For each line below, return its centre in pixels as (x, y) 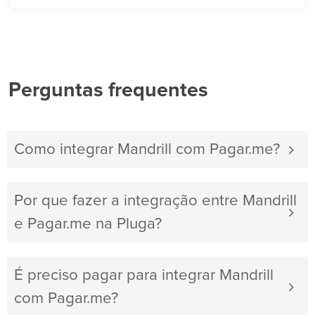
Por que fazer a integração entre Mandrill (155, 201)
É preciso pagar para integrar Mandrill (144, 276)
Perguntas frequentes (108, 91)
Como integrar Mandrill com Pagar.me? (147, 150)
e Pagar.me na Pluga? (88, 224)
